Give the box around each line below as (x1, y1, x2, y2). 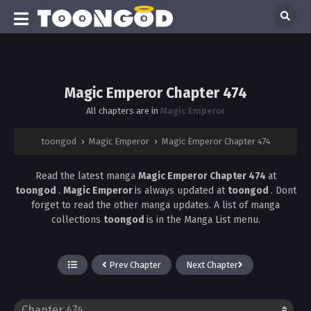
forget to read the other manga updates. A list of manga (31, 199, 280, 211)
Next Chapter (186, 259, 238, 270)
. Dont (270, 184, 296, 196)
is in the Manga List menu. (146, 213, 260, 226)
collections (51, 213, 103, 226)
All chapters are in (86, 105, 160, 116)
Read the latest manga (35, 169, 138, 182)
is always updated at (134, 184, 228, 196)
